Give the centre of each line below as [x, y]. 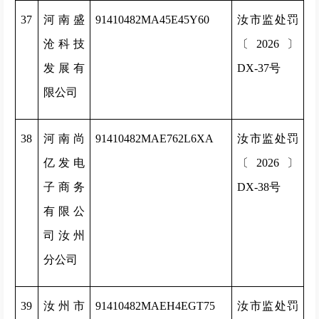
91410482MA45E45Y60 [152, 20]
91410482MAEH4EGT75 [155, 306]
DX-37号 [259, 68]
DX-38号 [259, 187]
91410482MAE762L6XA [155, 138]
